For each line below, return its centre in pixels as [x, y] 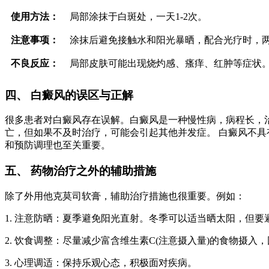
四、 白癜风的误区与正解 [69, 95]
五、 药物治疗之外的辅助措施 [80, 171]
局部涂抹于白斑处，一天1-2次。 [138, 16]
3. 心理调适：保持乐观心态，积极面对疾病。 [101, 262]
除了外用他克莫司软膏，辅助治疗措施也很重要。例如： [125, 196]
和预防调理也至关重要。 [58, 145]
